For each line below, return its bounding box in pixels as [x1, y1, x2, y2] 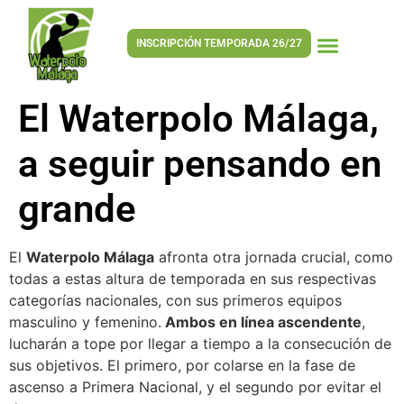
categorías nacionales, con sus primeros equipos [9, 291, 342, 309]
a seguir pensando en [18, 142, 381, 186]
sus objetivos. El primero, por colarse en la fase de [9, 356, 355, 374]
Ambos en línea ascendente [161, 313, 362, 331]
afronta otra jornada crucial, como [154, 248, 393, 266]
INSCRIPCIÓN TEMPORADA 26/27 [136, 36, 303, 50]
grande [18, 187, 136, 231]
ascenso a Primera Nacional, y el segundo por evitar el [9, 378, 381, 396]
